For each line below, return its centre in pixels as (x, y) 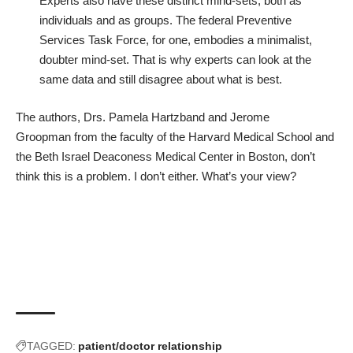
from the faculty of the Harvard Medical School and (203, 136)
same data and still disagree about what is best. (161, 80)
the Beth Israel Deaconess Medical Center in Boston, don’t (165, 156)
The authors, (50, 117)
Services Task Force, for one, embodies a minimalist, (176, 40)
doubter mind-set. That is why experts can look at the (175, 60)
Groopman (43, 136)
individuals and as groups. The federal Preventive (165, 20)
